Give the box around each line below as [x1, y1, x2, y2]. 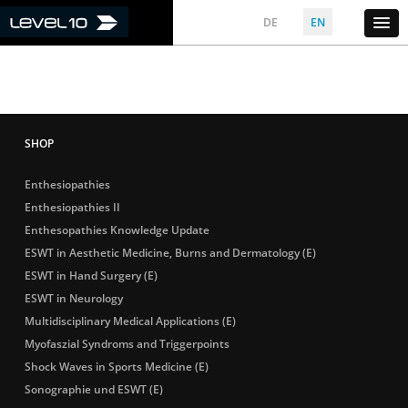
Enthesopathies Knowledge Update [24, 222, 209, 238]
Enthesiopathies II [24, 199, 120, 215]
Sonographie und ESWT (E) [24, 382, 163, 397]
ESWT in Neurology [24, 291, 123, 306]
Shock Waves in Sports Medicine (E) [24, 359, 209, 374]
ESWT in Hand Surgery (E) [24, 268, 158, 283]
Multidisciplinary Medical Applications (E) [24, 313, 236, 329]
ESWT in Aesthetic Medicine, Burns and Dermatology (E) [24, 245, 316, 260]
